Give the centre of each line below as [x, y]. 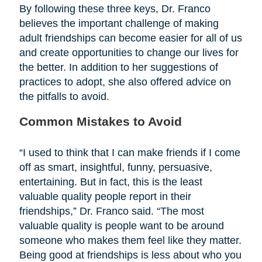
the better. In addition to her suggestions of [118, 67]
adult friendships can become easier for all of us [130, 38]
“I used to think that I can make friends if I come [130, 152]
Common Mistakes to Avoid [100, 121]
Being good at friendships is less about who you [130, 255]
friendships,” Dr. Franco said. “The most [111, 211]
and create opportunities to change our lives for [129, 52]
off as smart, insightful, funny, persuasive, [116, 167]
